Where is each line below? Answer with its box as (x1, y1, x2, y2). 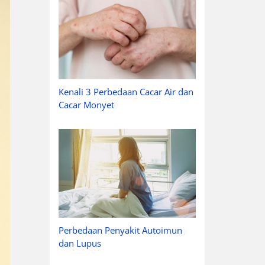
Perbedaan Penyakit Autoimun (58, 224, 182, 237)
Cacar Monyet (58, 98, 114, 111)
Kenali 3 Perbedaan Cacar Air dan (58, 85, 193, 98)
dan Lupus (58, 237, 101, 250)
